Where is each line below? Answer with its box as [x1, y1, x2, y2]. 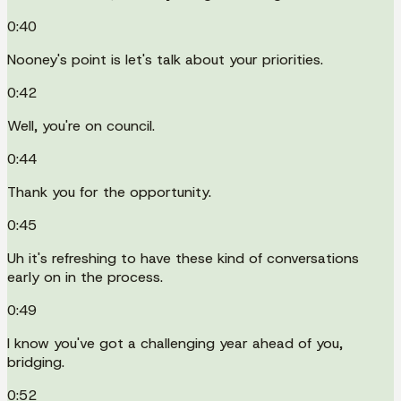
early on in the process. [7, 267, 163, 286]
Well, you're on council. [7, 115, 155, 135]
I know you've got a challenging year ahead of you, [7, 333, 343, 353]
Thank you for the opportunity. [7, 182, 211, 201]
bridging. [7, 352, 64, 371]
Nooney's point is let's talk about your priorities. [7, 49, 323, 69]
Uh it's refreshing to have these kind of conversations [7, 248, 359, 268]
